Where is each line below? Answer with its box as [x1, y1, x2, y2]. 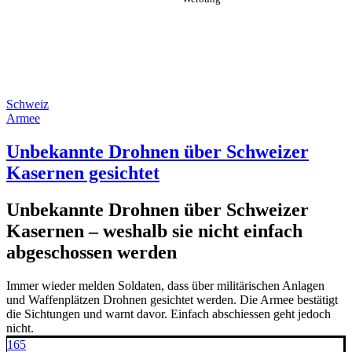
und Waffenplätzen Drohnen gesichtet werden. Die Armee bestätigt [6, 292, 338, 306]
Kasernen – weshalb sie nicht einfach [6, 220, 302, 241]
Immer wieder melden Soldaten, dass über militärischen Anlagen [6, 278, 324, 292]
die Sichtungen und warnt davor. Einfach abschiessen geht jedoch [6, 306, 331, 321]
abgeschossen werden [6, 241, 177, 262]
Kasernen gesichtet [6, 162, 159, 183]
